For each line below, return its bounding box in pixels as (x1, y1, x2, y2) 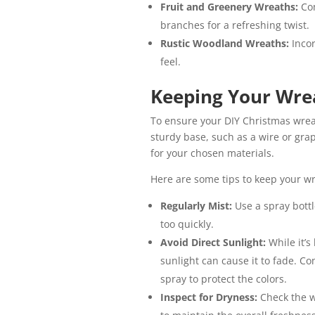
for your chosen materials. (150, 146, 274, 160)
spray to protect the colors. (160, 272, 287, 286)
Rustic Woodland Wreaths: (160, 37, 292, 51)
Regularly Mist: (160, 199, 232, 213)
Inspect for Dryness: (160, 290, 257, 304)
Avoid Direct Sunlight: (160, 236, 266, 250)
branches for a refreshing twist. (160, 18, 309, 32)
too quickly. (160, 217, 214, 231)
